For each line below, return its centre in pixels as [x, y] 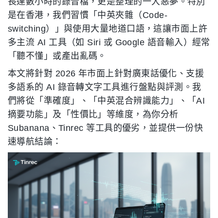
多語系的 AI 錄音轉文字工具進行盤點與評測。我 [105, 87]
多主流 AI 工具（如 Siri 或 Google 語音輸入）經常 [109, 42]
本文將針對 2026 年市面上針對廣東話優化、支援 [106, 73]
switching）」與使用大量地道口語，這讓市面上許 [108, 29]
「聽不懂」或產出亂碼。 [57, 56]
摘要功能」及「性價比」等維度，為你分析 [93, 114]
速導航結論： [35, 142]
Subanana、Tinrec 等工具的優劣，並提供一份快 [106, 128]
